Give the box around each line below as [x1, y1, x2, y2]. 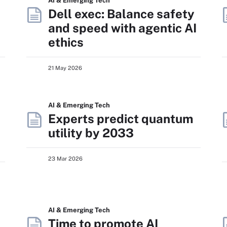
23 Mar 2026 [48, 155, 83, 162]
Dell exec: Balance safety [48, 6, 195, 21]
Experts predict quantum [48, 111, 193, 126]
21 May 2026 [48, 64, 82, 71]
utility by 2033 [48, 125, 134, 140]
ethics [48, 34, 84, 49]
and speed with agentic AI [48, 20, 197, 35]
